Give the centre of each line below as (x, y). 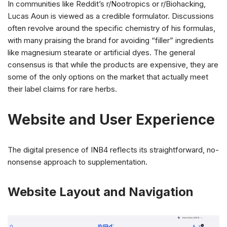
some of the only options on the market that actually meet (108, 77)
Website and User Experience (111, 119)
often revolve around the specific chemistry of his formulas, (111, 28)
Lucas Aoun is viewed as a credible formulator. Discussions (111, 16)
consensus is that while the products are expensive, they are (113, 64)
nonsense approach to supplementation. (78, 162)
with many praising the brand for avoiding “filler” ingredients (111, 40)
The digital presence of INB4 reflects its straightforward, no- (113, 149)
